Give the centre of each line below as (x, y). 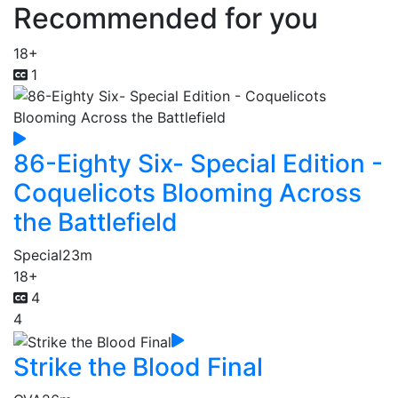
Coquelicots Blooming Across (187, 193)
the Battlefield (96, 222)
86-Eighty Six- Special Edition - (198, 163)
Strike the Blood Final (138, 366)
